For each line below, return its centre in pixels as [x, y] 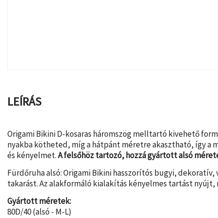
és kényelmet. [33, 155]
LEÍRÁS [24, 102]
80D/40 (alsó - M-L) [39, 211]
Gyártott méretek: [39, 201]
